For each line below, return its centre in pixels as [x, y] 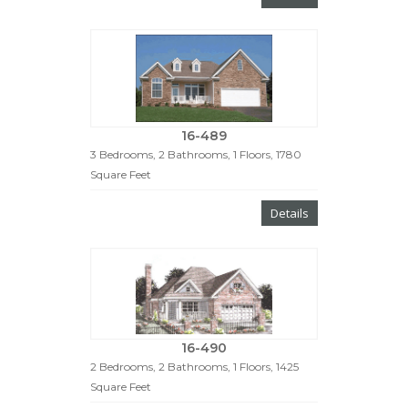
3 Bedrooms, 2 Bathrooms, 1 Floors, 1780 [196, 155]
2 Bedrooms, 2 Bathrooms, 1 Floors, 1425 [194, 367]
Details [290, 214]
